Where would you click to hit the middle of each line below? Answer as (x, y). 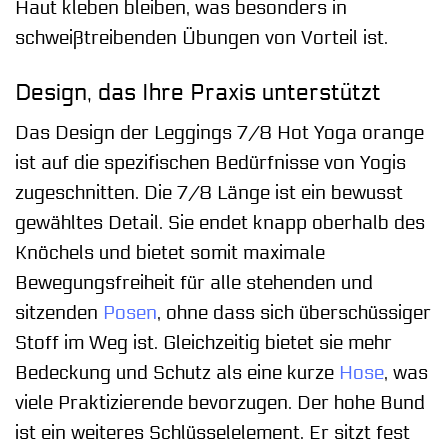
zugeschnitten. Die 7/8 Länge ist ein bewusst (209, 193)
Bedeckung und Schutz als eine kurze (177, 373)
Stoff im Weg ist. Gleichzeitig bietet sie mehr (203, 343)
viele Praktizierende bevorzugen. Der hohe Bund (220, 403)
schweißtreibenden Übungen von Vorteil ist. (201, 37)
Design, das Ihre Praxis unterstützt (198, 92)
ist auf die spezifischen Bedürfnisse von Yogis (210, 163)
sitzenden (59, 313)
